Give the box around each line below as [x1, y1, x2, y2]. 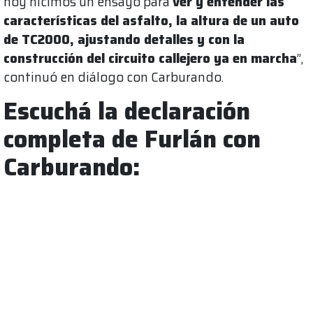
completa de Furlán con [3, 121, 261, 159]
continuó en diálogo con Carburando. [3, 67, 224, 88]
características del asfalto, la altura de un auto [3, 10, 299, 31]
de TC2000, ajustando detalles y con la [3, 29, 245, 50]
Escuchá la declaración [3, 93, 250, 131]
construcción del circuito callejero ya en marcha [3, 48, 297, 69]
